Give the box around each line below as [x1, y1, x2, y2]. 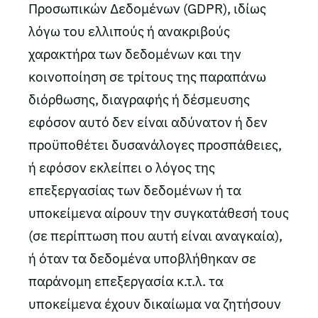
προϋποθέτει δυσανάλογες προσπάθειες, [28, 136, 282, 153]
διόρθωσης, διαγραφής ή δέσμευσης [28, 91, 250, 108]
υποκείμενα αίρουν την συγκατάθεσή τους [28, 204, 289, 221]
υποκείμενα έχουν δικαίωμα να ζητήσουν [28, 295, 281, 312]
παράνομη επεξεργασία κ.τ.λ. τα [28, 273, 224, 290]
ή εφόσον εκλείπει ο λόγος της [28, 159, 215, 176]
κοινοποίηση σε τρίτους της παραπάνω [28, 68, 266, 85]
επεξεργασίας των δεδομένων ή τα [28, 182, 241, 199]
